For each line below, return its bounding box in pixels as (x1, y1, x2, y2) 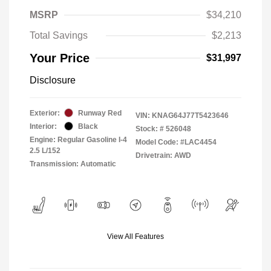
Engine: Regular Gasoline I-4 (30, 135, 127, 144)
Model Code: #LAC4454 (135, 137, 217, 146)
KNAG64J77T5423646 (152, 111, 229, 120)
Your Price (30, 51, 90, 65)
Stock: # (135, 124, 164, 133)
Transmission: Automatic (30, 159, 116, 168)
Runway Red (78, 108, 122, 117)
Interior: (30, 122, 57, 131)
